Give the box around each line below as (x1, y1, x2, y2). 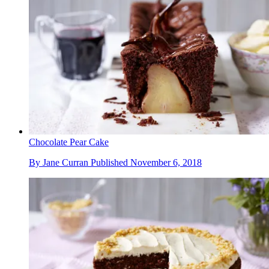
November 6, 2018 (130, 157, 202, 168)
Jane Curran (43, 157, 88, 168)
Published (91, 157, 130, 168)
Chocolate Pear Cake (29, 137, 109, 148)
